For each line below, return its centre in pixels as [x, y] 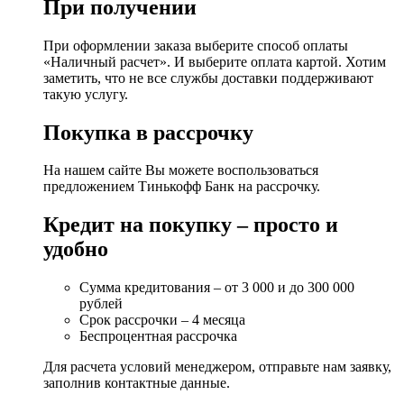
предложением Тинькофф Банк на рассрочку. [182, 187]
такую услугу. [86, 94]
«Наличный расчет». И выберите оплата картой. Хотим [215, 61]
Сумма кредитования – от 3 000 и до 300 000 [217, 288]
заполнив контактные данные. [137, 383]
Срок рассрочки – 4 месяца [162, 320]
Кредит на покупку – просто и [191, 225]
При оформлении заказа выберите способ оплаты [196, 45]
